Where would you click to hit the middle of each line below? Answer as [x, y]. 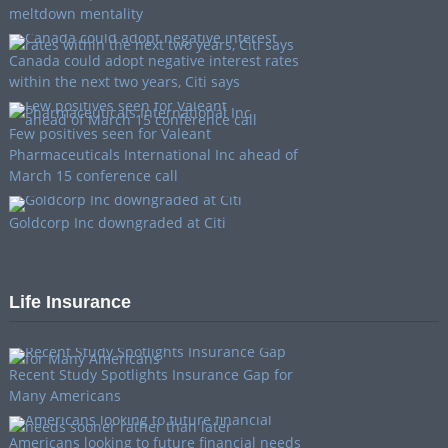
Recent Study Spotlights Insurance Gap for [150, 374]
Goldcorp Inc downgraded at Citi [117, 222]
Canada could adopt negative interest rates [153, 60]
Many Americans [64, 395]
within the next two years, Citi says [124, 81]
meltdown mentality [75, 13]
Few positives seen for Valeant [109, 133]
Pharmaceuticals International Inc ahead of [153, 154]
